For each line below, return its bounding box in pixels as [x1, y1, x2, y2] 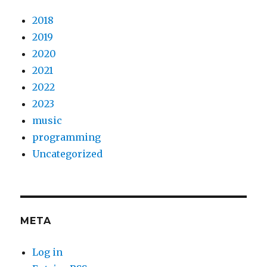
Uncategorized [32, 148, 103, 160]
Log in [32, 246, 63, 259]
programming [32, 131, 101, 144]
